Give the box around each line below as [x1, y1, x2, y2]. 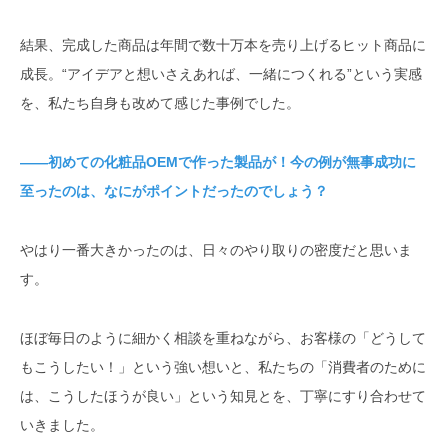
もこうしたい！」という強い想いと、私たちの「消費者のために [20, 359, 426, 376]
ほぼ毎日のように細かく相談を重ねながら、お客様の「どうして [20, 330, 426, 347]
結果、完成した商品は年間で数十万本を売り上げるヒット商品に [20, 37, 426, 54]
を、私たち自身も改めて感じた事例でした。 [20, 95, 300, 112]
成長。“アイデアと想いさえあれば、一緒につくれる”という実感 [20, 66, 422, 83]
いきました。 [20, 417, 104, 434]
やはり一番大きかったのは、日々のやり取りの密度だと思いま [20, 242, 412, 259]
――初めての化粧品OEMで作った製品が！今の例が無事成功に [20, 154, 416, 171]
